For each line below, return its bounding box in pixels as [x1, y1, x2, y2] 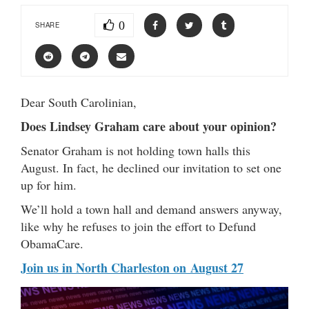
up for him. [21, 177, 77, 193]
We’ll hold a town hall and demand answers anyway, [21, 201, 282, 217]
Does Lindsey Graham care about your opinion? [21, 117, 277, 135]
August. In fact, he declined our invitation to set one [21, 159, 281, 176]
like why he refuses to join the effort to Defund [21, 218, 256, 235]
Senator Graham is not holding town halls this [21, 142, 250, 159]
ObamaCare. [21, 235, 83, 252]
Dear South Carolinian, [21, 94, 137, 110]
